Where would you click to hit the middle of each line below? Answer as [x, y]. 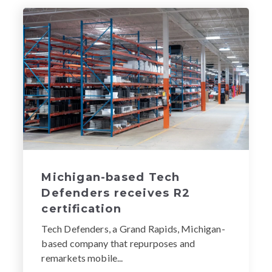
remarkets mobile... [82, 257]
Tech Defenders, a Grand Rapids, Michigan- [133, 228]
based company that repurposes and [118, 243]
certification [81, 209]
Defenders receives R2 [116, 193]
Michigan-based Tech [111, 177]
